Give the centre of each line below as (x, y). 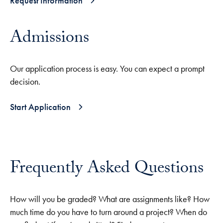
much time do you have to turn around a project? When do (109, 212)
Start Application (40, 107)
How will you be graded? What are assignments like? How (110, 199)
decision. (25, 82)
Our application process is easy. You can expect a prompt (107, 69)
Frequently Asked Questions (107, 170)
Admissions (50, 40)
